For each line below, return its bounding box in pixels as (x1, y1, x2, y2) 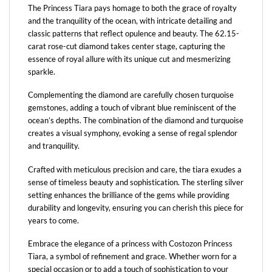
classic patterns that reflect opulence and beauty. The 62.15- (28, 29, 239, 39)
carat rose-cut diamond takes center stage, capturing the (28, 41, 225, 52)
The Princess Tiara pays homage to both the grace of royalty (28, 3, 237, 13)
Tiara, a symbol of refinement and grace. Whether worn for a (28, 251, 237, 262)
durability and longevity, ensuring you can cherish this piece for (28, 202, 243, 212)
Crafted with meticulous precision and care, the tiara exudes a (28, 164, 242, 174)
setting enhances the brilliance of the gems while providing (28, 189, 229, 200)
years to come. (28, 215, 79, 225)
